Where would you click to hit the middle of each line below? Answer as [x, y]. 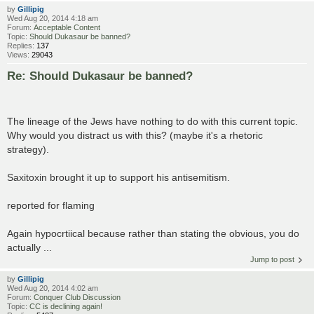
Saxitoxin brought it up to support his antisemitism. [118, 177]
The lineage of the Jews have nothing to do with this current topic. [152, 121]
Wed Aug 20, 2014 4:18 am [53, 18]
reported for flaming [51, 205]
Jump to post [272, 259]
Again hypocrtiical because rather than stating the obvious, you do [153, 233]
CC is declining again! [66, 306]
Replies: [22, 45]
